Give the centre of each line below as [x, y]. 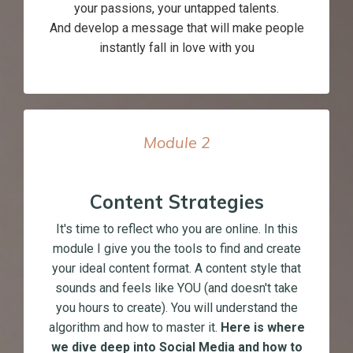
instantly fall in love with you [176, 48]
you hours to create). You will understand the [176, 308]
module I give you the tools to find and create [176, 249]
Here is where [262, 328]
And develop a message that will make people [176, 28]
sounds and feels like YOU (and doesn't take [176, 288]
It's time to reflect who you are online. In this [176, 229]
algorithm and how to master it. [134, 328]
